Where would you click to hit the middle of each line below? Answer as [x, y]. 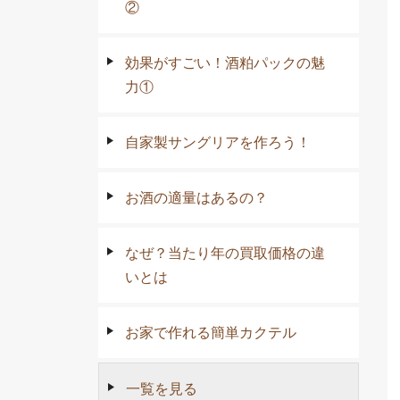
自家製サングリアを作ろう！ [218, 142]
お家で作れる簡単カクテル [211, 332]
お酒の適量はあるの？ [196, 197]
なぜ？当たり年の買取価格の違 [225, 253]
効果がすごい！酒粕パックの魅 [225, 62]
